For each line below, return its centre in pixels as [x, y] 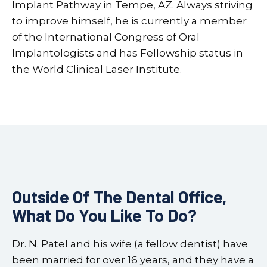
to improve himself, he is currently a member [129, 21]
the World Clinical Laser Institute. [97, 69]
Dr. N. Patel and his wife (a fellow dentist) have [130, 243]
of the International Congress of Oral [106, 37]
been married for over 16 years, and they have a [133, 260]
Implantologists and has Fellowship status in [128, 53]
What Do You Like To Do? [104, 215]
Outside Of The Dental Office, [119, 196]
